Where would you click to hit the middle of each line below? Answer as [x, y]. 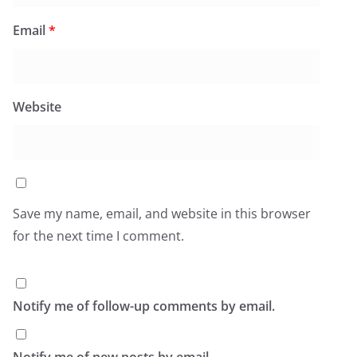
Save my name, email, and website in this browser [162, 214]
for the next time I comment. [98, 236]
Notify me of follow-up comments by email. [144, 306]
